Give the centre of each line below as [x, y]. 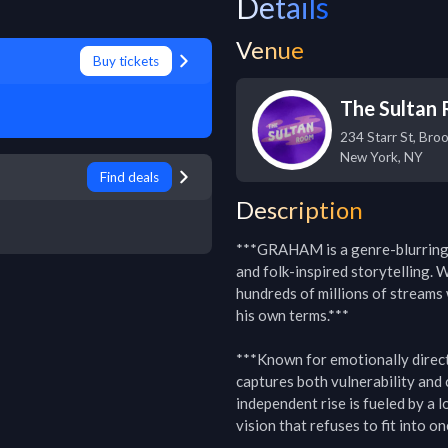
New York [369, 157]
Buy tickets [126, 61]
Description [299, 209]
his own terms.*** [292, 315]
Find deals [129, 177]
